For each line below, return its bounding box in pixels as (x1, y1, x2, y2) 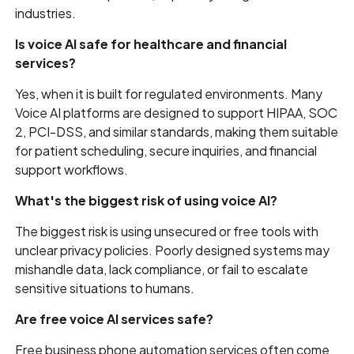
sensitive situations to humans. (15, 280, 195, 297)
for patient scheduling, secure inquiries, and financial (15, 142, 318, 160)
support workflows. (15, 161, 129, 179)
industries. (15, 5, 77, 22)
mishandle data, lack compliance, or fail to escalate (15, 261, 309, 278)
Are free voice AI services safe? (15, 311, 214, 328)
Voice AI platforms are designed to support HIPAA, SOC (15, 104, 338, 122)
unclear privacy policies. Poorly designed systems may (15, 242, 330, 259)
